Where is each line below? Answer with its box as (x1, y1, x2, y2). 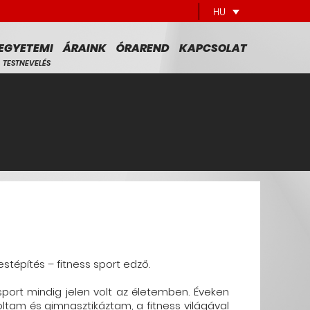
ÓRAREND (116, 40, 170, 56)
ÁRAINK (62, 40, 107, 56)
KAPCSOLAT (179, 40, 247, 56)
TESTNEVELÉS (3, 57, 51, 69)
